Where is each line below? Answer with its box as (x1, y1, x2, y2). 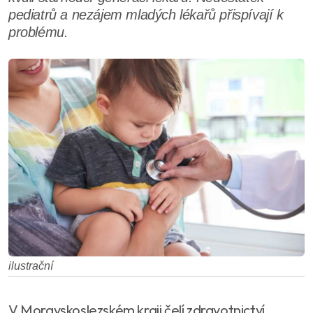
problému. (8, 24, 68, 40)
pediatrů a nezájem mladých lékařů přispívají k (8, 7, 284, 22)
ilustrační (8, 259, 53, 272)
